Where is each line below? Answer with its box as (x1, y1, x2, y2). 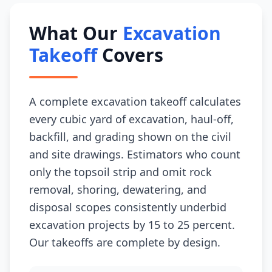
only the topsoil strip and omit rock (29, 165, 212, 179)
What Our (29, 21, 123, 46)
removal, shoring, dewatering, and (29, 182, 206, 197)
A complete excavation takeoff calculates (29, 94, 241, 109)
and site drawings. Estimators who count (29, 147, 240, 161)
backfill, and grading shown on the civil (29, 129, 231, 144)
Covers (97, 42, 163, 67)
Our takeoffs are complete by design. (29, 235, 220, 250)
